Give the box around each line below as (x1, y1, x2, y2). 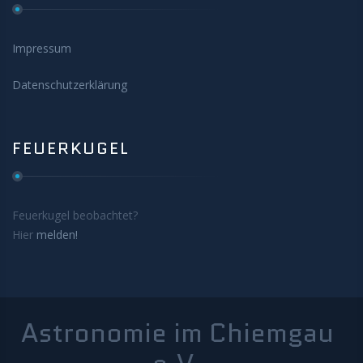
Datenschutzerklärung (12, 77, 127, 92)
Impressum (12, 41, 71, 56)
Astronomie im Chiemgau (21, 314, 334, 352)
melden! (36, 227, 78, 242)
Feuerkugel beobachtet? (12, 207, 138, 223)
